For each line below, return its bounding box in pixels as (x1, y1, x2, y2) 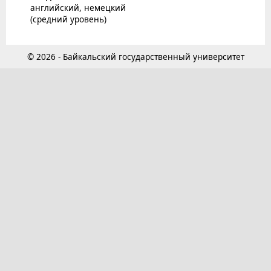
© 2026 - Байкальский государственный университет (27, 51, 244, 63)
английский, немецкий (30, 1, 126, 13)
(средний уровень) (30, 13, 106, 25)
